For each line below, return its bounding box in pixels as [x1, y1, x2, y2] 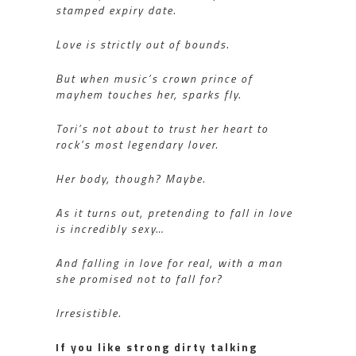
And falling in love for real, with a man [56, 253, 283, 271]
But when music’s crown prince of [56, 69, 253, 87]
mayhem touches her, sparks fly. [56, 85, 242, 103]
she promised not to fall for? [56, 269, 222, 287]
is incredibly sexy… [56, 219, 164, 237]
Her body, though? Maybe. [56, 169, 206, 187]
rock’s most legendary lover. [56, 135, 219, 153]
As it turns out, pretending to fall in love [56, 203, 292, 221]
